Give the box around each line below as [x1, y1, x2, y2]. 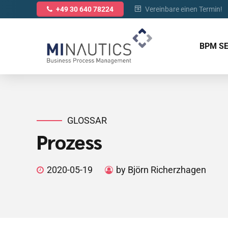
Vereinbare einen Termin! [145, 5, 222, 13]
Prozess [37, 128, 102, 154]
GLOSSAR [67, 115, 107, 126]
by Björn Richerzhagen [116, 164, 206, 176]
